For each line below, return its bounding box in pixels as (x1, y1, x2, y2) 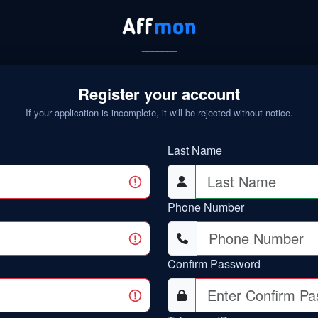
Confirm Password (168, 256, 261, 272)
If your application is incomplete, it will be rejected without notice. (25, 106, 293, 119)
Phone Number (168, 199, 244, 215)
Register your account (78, 82, 240, 105)
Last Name (168, 142, 222, 158)
